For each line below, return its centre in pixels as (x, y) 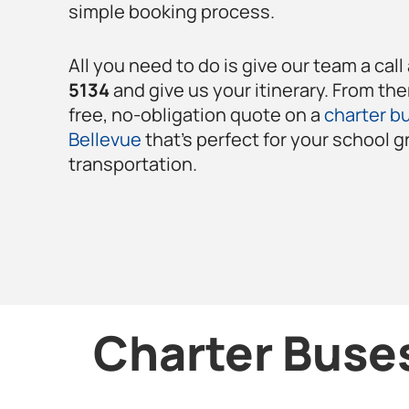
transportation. (136, 164)
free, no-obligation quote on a (196, 115)
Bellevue (105, 139)
